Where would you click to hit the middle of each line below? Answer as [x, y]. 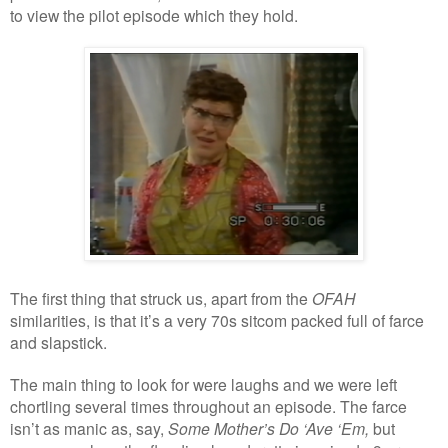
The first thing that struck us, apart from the [161, 298]
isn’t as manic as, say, [89, 428]
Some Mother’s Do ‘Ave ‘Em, [270, 428]
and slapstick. [58, 342]
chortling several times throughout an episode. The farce [208, 406]
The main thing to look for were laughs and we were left [203, 384]
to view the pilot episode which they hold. [154, 15]
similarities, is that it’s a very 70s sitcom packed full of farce [217, 320]
